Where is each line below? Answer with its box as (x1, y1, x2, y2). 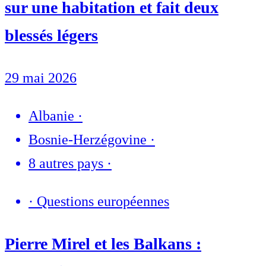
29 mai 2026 (5, 69, 77, 85)
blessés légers (5, 26, 98, 45)
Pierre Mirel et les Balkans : (5, 234, 201, 253)
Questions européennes (37, 193, 169, 209)
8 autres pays (28, 155, 103, 171)
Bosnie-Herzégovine (28, 131, 147, 147)
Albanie (28, 107, 74, 123)
